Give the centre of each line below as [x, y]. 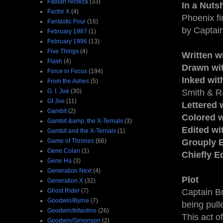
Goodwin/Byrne [68, 200]
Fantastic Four [66, 21]
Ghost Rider [63, 190]
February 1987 [67, 31]
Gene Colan [64, 151]
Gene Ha [59, 161]
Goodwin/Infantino [72, 210]
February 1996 [67, 41]
